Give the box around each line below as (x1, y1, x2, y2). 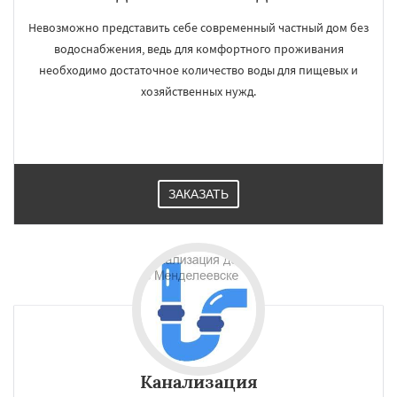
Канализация (139, 370, 258, 393)
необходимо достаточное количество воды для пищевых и (39, 62, 358, 78)
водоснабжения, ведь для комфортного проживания (53, 41, 344, 57)
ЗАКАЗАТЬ (168, 187, 229, 201)
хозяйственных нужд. (141, 83, 256, 99)
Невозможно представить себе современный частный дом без (28, 19, 369, 35)
